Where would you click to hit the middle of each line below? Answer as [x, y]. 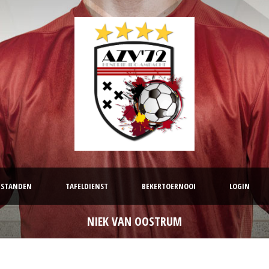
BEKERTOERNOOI [169, 186]
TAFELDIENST [87, 186]
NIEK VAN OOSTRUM [134, 222]
